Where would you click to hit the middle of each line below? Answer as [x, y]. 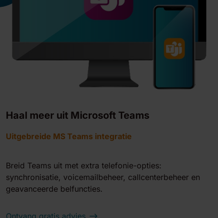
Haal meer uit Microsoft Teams [78, 116]
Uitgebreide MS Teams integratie [69, 136]
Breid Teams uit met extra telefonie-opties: [84, 166]
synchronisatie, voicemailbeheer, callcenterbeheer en [103, 177]
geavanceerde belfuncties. [54, 189]
